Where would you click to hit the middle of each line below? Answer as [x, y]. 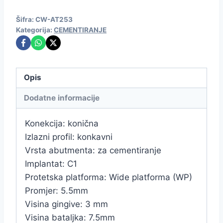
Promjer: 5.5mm [56, 190]
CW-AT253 [54, 19]
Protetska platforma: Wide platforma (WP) [109, 177]
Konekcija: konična [62, 123]
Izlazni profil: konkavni [69, 137]
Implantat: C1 [51, 164]
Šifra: [26, 19]
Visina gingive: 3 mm [66, 204]
